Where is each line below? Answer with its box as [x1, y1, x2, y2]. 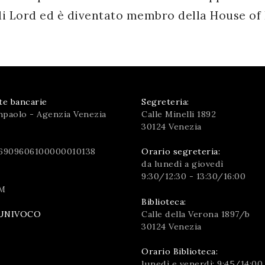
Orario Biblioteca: [141, 245, 218, 257]
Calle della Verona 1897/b [141, 208, 250, 219]
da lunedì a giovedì [141, 159, 224, 170]
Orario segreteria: [141, 146, 220, 157]
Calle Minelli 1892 [141, 108, 216, 119]
